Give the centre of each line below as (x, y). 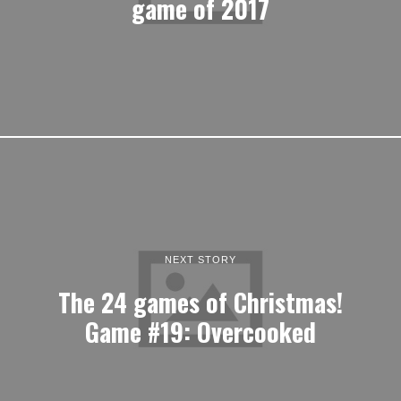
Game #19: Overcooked (200, 331)
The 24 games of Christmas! (200, 301)
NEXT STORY (200, 259)
